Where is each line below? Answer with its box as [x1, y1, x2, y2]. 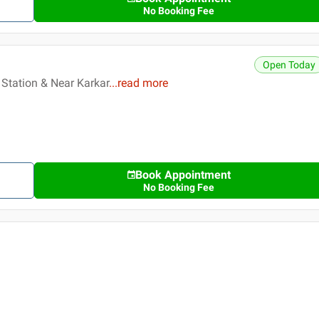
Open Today [263, 59, 316, 71]
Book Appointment [135, 168, 231, 182]
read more [117, 76, 168, 90]
